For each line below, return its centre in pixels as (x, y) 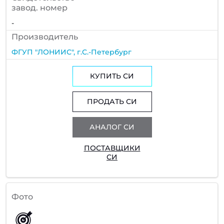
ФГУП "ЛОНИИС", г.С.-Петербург (71, 52)
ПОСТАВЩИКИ (112, 148)
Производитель (45, 36)
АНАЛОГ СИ (112, 127)
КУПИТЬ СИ (112, 76)
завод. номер (39, 7)
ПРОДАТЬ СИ (112, 102)
